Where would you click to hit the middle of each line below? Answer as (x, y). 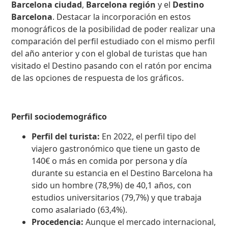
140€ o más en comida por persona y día (110, 161)
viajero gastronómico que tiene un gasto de (116, 148)
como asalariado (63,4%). (80, 209)
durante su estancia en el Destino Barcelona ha (122, 173)
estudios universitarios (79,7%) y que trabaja (117, 197)
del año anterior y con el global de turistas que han (109, 53)
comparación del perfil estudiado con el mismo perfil (113, 41)
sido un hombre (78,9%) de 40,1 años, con (112, 185)
